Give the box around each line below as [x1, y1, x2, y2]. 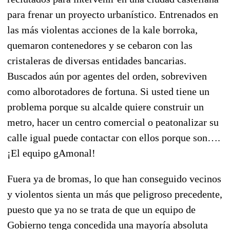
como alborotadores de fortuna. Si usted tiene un [7, 85, 209, 97]
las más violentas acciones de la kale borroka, [7, 24, 198, 35]
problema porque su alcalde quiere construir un [7, 101, 204, 112]
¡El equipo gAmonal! [7, 147, 95, 159]
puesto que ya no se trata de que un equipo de [7, 203, 196, 215]
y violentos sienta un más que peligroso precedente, [7, 188, 222, 200]
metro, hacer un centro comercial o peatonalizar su [7, 116, 219, 128]
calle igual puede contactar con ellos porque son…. [7, 131, 220, 143]
